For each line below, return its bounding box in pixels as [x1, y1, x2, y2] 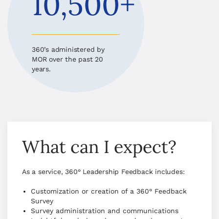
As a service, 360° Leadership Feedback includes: [22, 168, 185, 175]
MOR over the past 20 [32, 55, 104, 63]
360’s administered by [32, 45, 105, 53]
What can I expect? [22, 135, 176, 158]
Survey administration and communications [31, 207, 181, 215]
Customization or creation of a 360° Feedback [31, 187, 187, 195]
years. [32, 65, 51, 73]
